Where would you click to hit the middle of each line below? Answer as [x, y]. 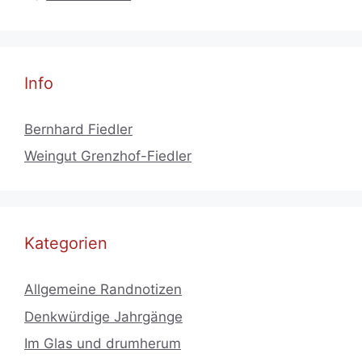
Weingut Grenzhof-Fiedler [108, 156]
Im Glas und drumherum [103, 344]
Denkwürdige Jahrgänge [103, 316]
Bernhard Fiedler [78, 129]
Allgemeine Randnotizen [103, 290]
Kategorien [66, 244]
